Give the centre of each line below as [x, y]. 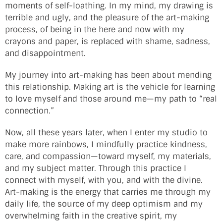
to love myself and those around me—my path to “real [111, 99]
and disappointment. [45, 54]
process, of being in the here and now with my [95, 30]
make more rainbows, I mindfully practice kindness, [106, 145]
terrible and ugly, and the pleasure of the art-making [107, 18]
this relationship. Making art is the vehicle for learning [110, 87]
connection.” [29, 111]
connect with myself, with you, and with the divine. [104, 180]
